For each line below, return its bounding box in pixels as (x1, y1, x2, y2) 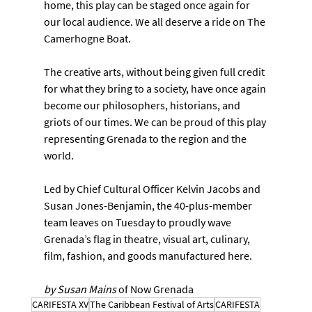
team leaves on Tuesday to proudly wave (43, 214, 233, 229)
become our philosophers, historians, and (43, 97, 242, 112)
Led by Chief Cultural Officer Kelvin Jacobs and (43, 181, 263, 196)
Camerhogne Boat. (43, 31, 131, 45)
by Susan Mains (43, 281, 118, 296)
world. (43, 148, 74, 162)
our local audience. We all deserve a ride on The (43, 14, 267, 29)
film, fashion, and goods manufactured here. (43, 248, 252, 263)
